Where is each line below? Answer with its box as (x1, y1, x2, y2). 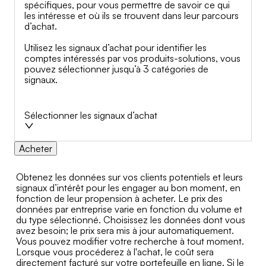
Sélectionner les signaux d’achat (24, 109, 157, 121)
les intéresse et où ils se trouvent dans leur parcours (24, 9, 239, 21)
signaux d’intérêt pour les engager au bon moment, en (16, 181, 240, 194)
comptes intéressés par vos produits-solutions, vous (24, 52, 240, 64)
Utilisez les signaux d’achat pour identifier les (24, 41, 207, 53)
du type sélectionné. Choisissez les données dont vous (16, 213, 245, 226)
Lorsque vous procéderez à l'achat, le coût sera (16, 245, 214, 258)
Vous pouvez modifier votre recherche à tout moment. (16, 235, 244, 247)
